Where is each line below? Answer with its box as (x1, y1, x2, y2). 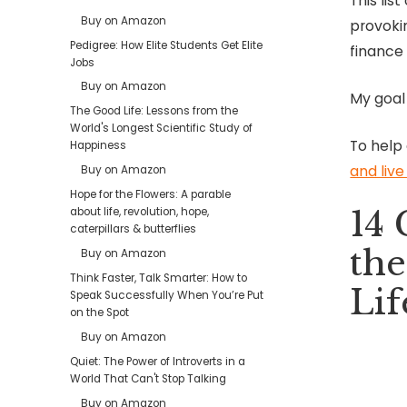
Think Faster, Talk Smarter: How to (70, 270, 248, 285)
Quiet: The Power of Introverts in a (70, 353, 246, 369)
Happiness (70, 138, 127, 154)
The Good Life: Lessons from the (70, 104, 239, 119)
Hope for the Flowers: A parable (70, 187, 232, 203)
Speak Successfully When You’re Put (70, 287, 264, 303)
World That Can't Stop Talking (70, 371, 227, 386)
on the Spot (70, 304, 130, 320)
